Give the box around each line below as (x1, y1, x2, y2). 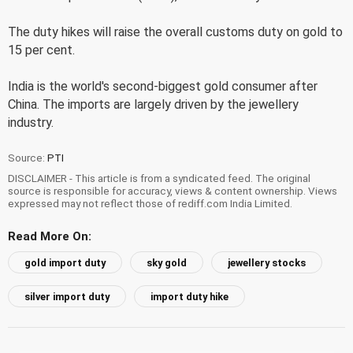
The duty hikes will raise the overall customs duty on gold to (8, 24, 343, 39)
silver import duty (24, 290, 110, 303)
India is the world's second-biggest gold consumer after (8, 78, 318, 94)
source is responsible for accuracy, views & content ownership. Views (8, 184, 337, 197)
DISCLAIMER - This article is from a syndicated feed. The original (8, 171, 310, 184)
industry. (8, 114, 54, 130)
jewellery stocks (228, 256, 306, 269)
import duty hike (150, 290, 229, 303)
